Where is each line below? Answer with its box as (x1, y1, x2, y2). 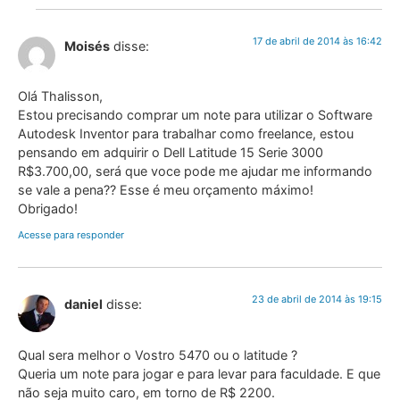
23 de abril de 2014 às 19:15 (252, 293, 382, 306)
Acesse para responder (18, 229, 124, 242)
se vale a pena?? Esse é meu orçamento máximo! (18, 182, 313, 197)
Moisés (64, 37, 110, 54)
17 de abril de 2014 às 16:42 (253, 34, 382, 47)
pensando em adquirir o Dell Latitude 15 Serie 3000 (18, 145, 323, 160)
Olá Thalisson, (18, 88, 103, 104)
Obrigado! (18, 201, 78, 216)
